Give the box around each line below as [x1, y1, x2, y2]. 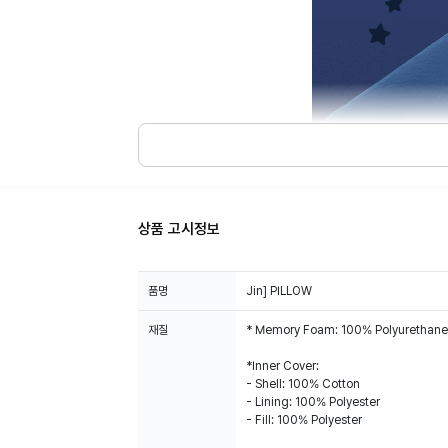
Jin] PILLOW [246, 284, 312, 298]
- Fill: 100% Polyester [246, 413, 362, 427]
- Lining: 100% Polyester [246, 395, 380, 409]
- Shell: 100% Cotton [246, 377, 360, 391]
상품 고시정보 [138, 220, 220, 238]
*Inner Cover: [246, 359, 319, 373]
